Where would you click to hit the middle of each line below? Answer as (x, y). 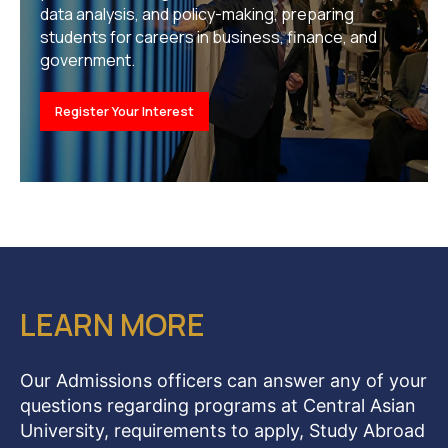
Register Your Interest (124, 111)
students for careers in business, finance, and (208, 36)
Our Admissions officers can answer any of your (223, 380)
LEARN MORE (112, 324)
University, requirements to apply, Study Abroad (222, 430)
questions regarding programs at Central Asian (218, 405)
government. (87, 59)
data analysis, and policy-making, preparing (197, 13)
